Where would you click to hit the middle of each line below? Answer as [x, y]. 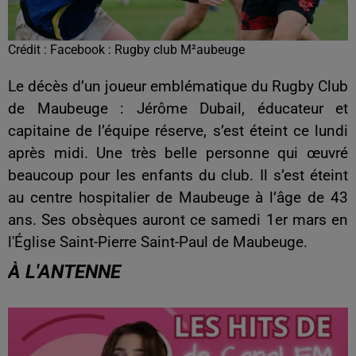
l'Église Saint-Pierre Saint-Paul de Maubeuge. [158, 243]
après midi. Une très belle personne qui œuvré [178, 154]
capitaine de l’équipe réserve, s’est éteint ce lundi [178, 132]
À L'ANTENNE [64, 272]
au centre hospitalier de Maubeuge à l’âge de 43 [178, 198]
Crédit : [29, 50]
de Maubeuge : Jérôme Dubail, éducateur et [178, 109]
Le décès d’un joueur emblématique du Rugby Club [178, 87]
